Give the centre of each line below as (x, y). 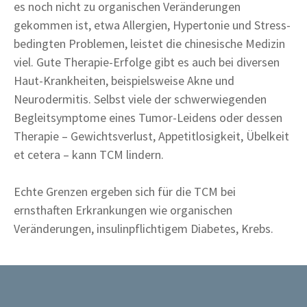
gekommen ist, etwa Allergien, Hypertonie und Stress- (152, 25)
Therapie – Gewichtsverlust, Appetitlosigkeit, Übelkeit (151, 136)
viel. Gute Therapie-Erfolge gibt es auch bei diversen (147, 62)
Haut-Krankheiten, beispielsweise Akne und (124, 80)
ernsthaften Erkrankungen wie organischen (123, 210)
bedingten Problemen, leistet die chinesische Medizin (149, 43)
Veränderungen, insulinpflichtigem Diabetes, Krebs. (144, 228)
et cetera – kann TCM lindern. (89, 154)
